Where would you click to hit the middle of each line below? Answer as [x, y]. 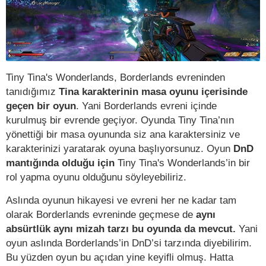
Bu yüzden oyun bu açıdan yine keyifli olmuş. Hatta [120, 257]
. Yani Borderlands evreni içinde [146, 106]
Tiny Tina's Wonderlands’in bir [182, 163]
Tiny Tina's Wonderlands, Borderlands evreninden [115, 77]
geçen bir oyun [41, 106]
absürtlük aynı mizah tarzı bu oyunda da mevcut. [121, 229]
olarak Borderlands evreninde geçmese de [101, 215]
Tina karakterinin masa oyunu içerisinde [153, 92]
